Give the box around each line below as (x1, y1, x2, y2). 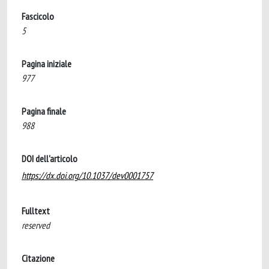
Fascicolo (22, 10, 54, 22)
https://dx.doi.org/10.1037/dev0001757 (22, 169, 153, 181)
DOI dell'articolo (22, 153, 77, 165)
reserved (22, 219, 50, 231)
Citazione (22, 252, 55, 264)
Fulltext (22, 205, 50, 217)
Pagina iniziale (22, 58, 71, 70)
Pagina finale (22, 105, 66, 117)
